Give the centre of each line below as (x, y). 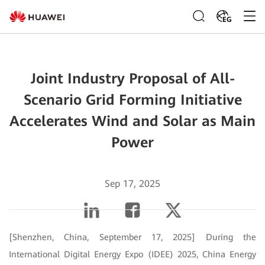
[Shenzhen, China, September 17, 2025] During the (132, 237)
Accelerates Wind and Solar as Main (132, 121)
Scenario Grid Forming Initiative (132, 100)
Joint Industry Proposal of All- (132, 79)
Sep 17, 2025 (132, 184)
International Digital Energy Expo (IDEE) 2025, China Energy (132, 254)
